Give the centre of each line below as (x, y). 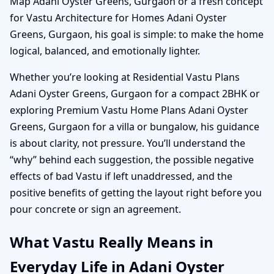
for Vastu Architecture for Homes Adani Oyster (118, 17)
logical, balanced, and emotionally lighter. (105, 50)
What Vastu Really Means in (112, 242)
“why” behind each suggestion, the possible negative (132, 159)
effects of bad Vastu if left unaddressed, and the (121, 176)
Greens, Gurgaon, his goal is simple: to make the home (137, 34)
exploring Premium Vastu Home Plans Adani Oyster (129, 110)
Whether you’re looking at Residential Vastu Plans (125, 77)
